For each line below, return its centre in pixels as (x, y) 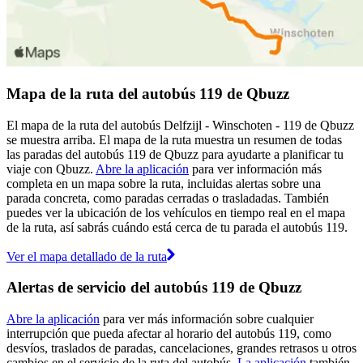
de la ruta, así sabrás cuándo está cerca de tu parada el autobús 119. (177, 227)
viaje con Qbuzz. (51, 169)
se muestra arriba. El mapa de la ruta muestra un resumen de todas (174, 139)
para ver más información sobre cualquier (207, 319)
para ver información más (255, 169)
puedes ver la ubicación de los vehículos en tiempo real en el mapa (176, 212)
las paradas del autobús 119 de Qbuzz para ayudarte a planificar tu (175, 154)
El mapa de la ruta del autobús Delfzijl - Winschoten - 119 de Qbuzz (180, 125)
